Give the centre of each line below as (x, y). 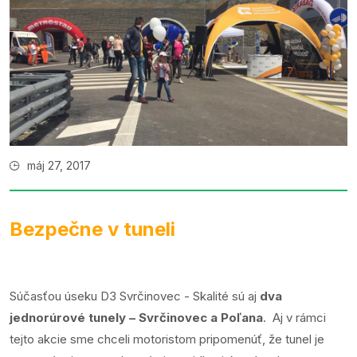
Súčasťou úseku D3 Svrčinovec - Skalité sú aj (135, 296)
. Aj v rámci (294, 317)
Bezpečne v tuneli (92, 229)
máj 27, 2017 (59, 165)
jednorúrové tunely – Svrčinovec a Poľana (136, 317)
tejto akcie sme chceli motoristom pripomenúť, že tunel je (167, 339)
